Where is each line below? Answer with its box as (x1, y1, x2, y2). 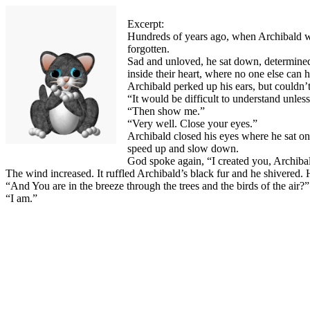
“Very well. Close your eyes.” (127, 118, 257, 129)
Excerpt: (127, 18, 164, 30)
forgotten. (127, 43, 170, 55)
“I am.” (6, 192, 37, 204)
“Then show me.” (127, 105, 205, 117)
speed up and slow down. (127, 143, 239, 154)
